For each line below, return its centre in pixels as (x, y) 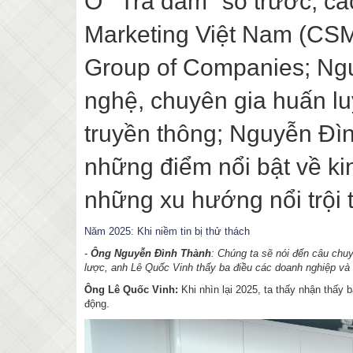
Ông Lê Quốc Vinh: (133, 289)
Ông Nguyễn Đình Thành (151, 253)
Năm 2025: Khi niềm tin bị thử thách (167, 231)
